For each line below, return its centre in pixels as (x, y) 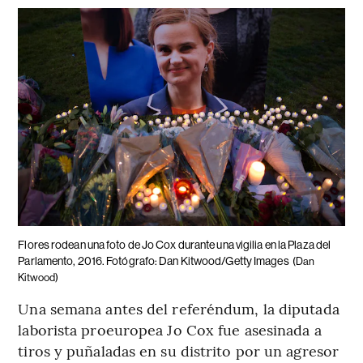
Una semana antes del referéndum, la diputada (179, 308)
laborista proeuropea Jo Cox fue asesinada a (170, 329)
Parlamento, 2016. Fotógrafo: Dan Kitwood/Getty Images (154, 261)
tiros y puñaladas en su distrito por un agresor (179, 350)
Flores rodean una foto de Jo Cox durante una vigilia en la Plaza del (175, 244)
